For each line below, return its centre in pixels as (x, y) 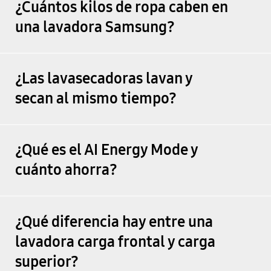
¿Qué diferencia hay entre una (114, 222)
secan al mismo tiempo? (96, 99)
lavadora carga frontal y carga (115, 242)
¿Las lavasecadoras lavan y (103, 79)
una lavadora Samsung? (95, 27)
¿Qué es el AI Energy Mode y (106, 150)
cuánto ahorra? (66, 170)
